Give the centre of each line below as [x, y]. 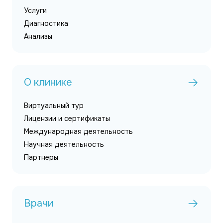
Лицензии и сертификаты [67, 118]
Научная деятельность [64, 144]
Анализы [38, 36]
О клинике [48, 82]
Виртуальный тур [54, 106]
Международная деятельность [78, 131]
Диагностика [46, 23]
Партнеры [41, 157]
